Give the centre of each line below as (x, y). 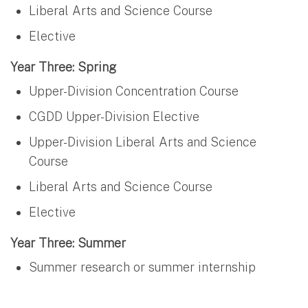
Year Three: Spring (63, 67)
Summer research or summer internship (142, 267)
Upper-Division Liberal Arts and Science (143, 142)
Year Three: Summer (68, 243)
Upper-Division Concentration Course (134, 91)
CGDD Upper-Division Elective (116, 116)
